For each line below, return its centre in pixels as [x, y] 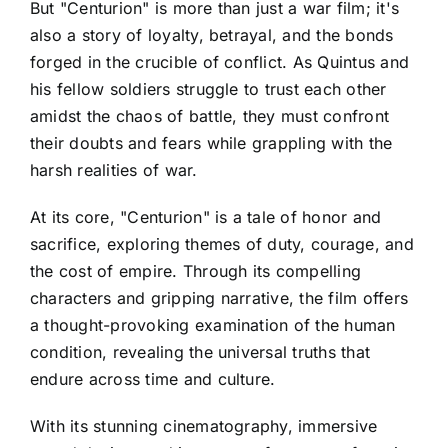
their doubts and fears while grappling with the [211, 142]
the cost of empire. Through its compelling [196, 270]
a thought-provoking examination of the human [213, 324]
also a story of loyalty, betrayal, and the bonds [212, 34]
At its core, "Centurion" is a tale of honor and [206, 216]
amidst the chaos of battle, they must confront [210, 115]
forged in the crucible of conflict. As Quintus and [219, 61]
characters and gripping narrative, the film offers [219, 297]
